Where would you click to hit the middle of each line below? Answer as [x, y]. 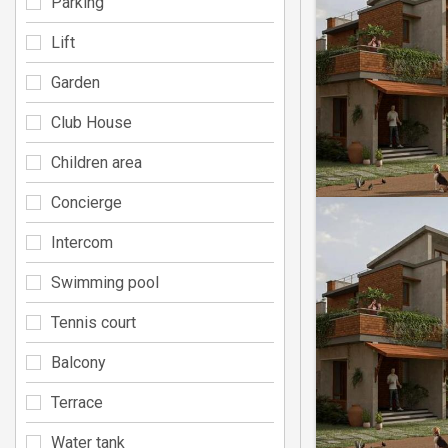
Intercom [82, 242]
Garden [75, 82]
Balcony [78, 362]
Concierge [86, 202]
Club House [91, 122]
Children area [96, 162]
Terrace [77, 402]
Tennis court [93, 322]
